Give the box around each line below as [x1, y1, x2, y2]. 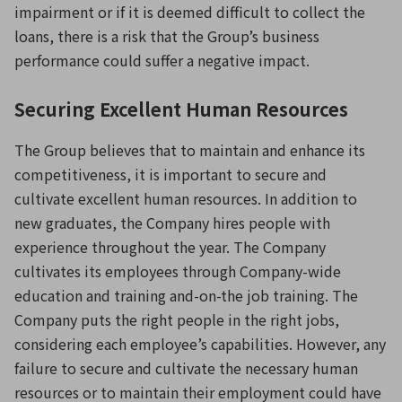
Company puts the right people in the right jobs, [14, 309, 339, 330]
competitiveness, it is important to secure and [14, 163, 327, 185]
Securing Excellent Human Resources [14, 96, 348, 122]
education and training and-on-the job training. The [14, 284, 358, 306]
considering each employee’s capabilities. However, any [14, 333, 386, 354]
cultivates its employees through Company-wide [14, 260, 341, 282]
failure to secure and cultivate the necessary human [14, 357, 358, 379]
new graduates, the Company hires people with [14, 212, 330, 233]
